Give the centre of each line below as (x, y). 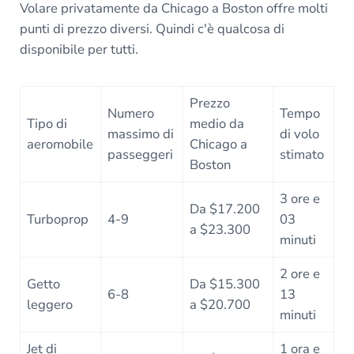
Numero (131, 113)
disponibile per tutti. (79, 49)
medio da (217, 123)
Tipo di (47, 123)
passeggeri (141, 154)
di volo (300, 134)
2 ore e (300, 273)
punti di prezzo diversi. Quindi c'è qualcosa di (152, 28)
